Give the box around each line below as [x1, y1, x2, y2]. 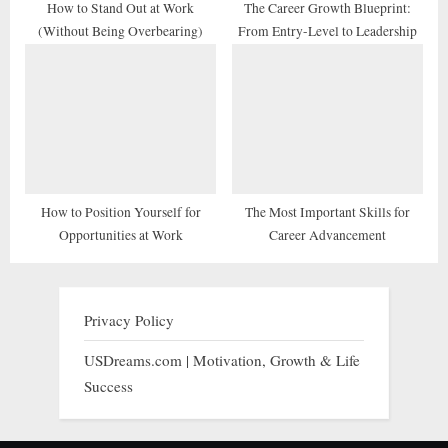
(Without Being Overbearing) [38, 22, 203, 41]
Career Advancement [269, 226, 386, 245]
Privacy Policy [84, 310, 174, 331]
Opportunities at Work [58, 226, 183, 245]
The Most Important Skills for [245, 203, 410, 222]
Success [84, 375, 133, 396]
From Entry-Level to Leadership [238, 22, 417, 41]
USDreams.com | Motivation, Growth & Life [84, 349, 360, 370]
